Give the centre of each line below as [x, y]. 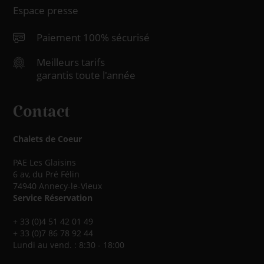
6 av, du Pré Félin [47, 174]
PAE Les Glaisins [45, 162]
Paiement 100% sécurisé [93, 37]
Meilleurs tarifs [71, 62]
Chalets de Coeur [48, 139]
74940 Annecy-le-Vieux [58, 186]
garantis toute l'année [86, 75]
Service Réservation [53, 198]
